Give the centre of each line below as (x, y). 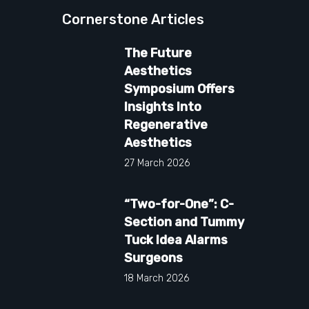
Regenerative (166, 124)
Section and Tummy (184, 222)
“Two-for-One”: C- (179, 204)
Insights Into (163, 107)
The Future (158, 53)
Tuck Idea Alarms (176, 240)
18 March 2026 (157, 278)
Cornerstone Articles (133, 19)
